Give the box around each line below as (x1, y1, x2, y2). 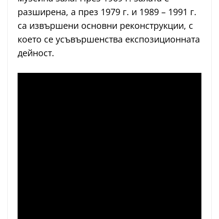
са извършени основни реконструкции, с (18, 20, 193, 32)
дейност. (18, 47, 54, 59)
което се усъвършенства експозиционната (18, 33, 200, 45)
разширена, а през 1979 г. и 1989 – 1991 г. (18, 6, 197, 18)
